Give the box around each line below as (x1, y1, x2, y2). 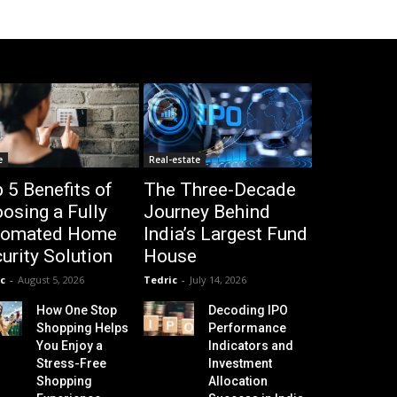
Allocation (208, 373, 269, 388)
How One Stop (35, 302, 117, 317)
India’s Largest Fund (144, 222, 308, 245)
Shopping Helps (35, 320, 128, 335)
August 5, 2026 (17, 272, 84, 286)
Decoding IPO (208, 302, 289, 317)
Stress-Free (35, 355, 106, 370)
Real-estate (149, 152, 201, 166)
